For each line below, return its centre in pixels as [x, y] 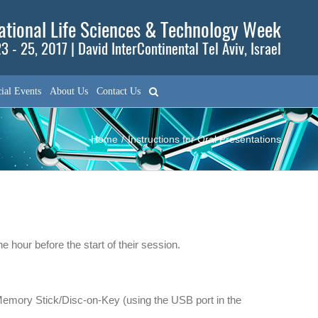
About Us [69, 91]
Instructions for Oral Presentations [204, 139]
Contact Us [119, 91]
